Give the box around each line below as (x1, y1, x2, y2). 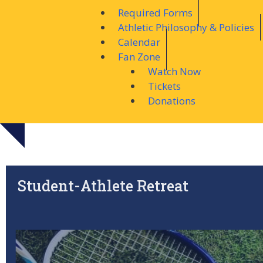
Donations (148, 94, 195, 107)
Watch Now (148, 65, 201, 78)
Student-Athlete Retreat (18, 176, 188, 195)
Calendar (118, 35, 160, 49)
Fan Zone (118, 50, 160, 63)
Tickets (148, 79, 181, 93)
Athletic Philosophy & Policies (118, 21, 254, 34)
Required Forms (118, 6, 193, 19)
